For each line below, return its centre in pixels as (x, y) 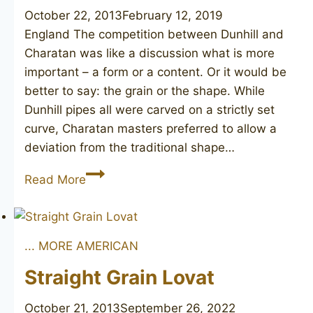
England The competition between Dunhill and (154, 35)
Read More (55, 180)
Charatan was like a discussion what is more (150, 53)
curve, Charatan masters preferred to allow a (151, 129)
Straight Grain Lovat (119, 277)
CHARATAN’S (123, 173)
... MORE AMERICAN (81, 246)
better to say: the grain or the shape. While (145, 91)
